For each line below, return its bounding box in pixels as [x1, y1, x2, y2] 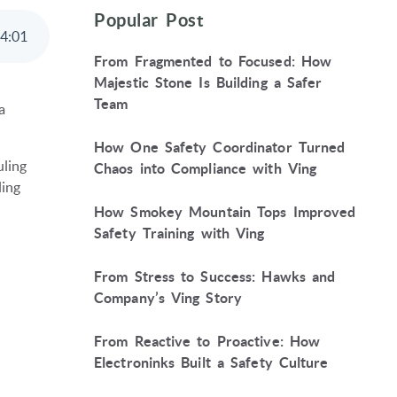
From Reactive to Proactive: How [94, 333, 321, 350]
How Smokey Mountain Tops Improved [94, 204, 356, 221]
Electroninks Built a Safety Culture [94, 354, 329, 371]
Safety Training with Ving [94, 225, 265, 242]
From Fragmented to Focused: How [94, 53, 332, 70]
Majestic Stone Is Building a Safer [94, 74, 323, 91]
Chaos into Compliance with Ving [94, 160, 317, 177]
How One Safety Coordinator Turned [94, 139, 346, 156]
